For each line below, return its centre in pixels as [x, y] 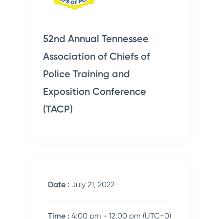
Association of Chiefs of [97, 56]
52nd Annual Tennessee [96, 39]
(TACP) [58, 109]
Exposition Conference [95, 91]
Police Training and [87, 74]
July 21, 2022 [93, 185]
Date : [60, 184]
